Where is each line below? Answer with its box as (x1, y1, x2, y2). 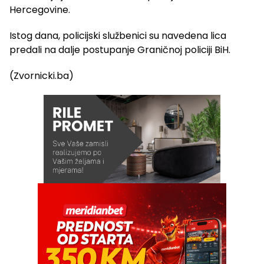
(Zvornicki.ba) (9, 69, 74, 83)
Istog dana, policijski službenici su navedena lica (9, 29, 226, 43)
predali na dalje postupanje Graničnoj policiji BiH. (9, 43, 230, 57)
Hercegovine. (9, 3, 70, 17)
